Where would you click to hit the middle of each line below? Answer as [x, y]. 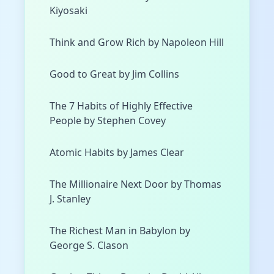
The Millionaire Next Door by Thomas [135, 184]
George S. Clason [89, 246]
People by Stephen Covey [108, 121]
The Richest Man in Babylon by [120, 231]
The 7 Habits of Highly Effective [121, 106]
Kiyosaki [68, 11]
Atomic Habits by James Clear [117, 153]
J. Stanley [70, 199]
